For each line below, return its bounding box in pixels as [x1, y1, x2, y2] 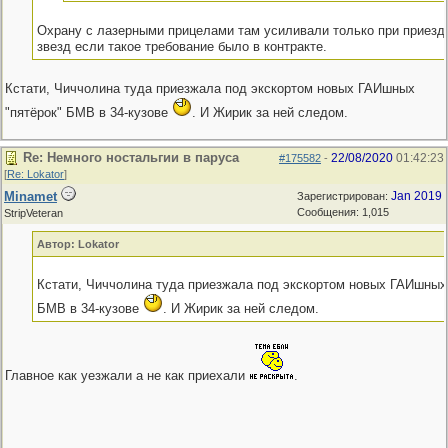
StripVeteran [4, 207, 63, 219]
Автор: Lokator [36, 238, 119, 250]
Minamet [4, 189, 57, 204]
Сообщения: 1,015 [297, 206, 389, 218]
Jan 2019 [391, 189, 442, 203]
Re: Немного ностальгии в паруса [23, 150, 239, 165]
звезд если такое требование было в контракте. [36, 39, 327, 54]
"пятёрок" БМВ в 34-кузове [5, 105, 172, 120]
